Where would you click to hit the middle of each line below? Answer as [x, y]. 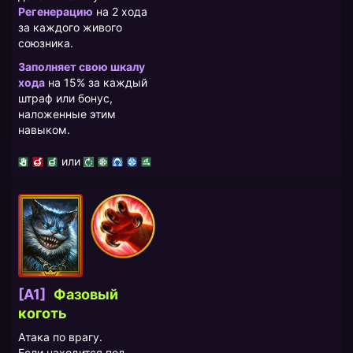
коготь [43, 313]
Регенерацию [56, 11]
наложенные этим [67, 113]
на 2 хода [120, 11]
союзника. [46, 43]
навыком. [44, 129]
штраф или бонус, [65, 98]
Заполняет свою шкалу [82, 66]
